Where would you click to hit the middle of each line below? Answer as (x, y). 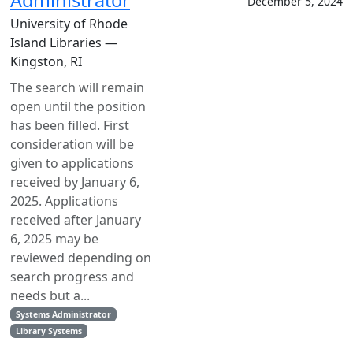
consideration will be (72, 144)
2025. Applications (64, 201)
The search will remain (77, 87)
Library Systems (48, 331)
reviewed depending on (81, 258)
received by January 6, (75, 182)
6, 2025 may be (54, 239)
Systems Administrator (63, 314)
